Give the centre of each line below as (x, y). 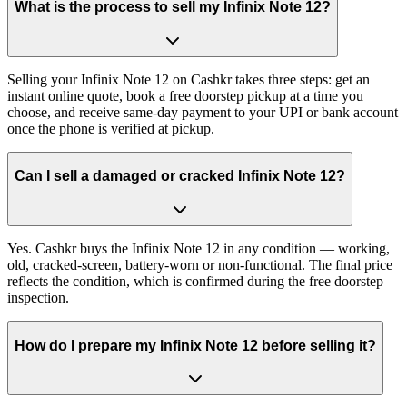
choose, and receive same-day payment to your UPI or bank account (203, 112)
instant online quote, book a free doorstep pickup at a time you (185, 95)
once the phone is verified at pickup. (111, 128)
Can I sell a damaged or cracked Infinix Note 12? (180, 176)
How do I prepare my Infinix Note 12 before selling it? (195, 345)
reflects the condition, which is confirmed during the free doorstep (195, 281)
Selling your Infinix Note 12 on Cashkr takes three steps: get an (189, 79)
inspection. (38, 297)
